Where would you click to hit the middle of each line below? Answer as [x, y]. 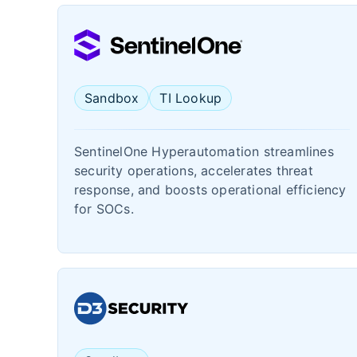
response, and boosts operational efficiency [210, 190]
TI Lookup [191, 98]
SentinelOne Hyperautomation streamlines [204, 151]
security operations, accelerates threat [194, 171]
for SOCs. [104, 209]
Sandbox [112, 98]
